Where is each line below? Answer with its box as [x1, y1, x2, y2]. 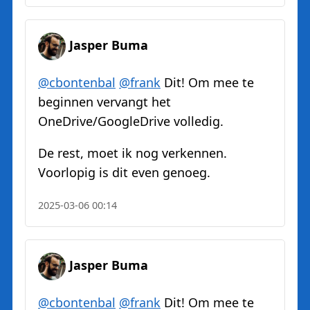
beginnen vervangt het [38, 93, 171, 111]
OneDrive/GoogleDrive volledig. [38, 113, 224, 130]
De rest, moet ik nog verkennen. [38, 145, 227, 162]
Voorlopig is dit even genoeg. [38, 164, 210, 181]
